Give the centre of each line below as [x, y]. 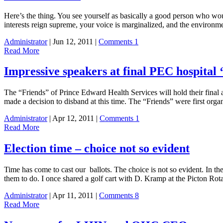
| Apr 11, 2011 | [73, 196]
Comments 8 [119, 196]
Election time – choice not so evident [97, 149]
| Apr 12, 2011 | [73, 118]
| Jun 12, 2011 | [73, 41]
